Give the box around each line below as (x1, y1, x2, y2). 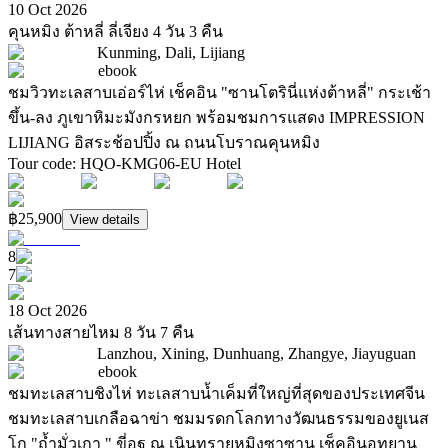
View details (70, 212, 140, 228)
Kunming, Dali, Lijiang (97, 44, 245, 62)
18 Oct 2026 (8, 302, 87, 320)
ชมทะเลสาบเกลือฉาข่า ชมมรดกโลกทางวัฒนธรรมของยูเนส (8, 410, 429, 428)
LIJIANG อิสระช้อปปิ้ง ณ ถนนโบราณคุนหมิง (8, 134, 320, 152)
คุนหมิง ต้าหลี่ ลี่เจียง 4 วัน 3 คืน (8, 23, 223, 41)
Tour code (8, 155, 72, 173)
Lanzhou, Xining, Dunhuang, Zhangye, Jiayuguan (97, 345, 416, 363)
